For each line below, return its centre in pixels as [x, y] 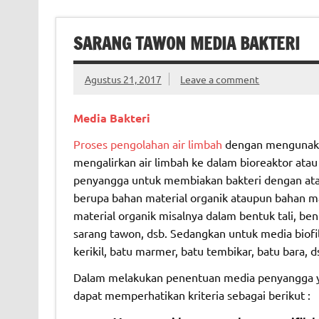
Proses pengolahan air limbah [147, 144]
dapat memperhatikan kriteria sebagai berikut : [192, 295]
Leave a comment [220, 79]
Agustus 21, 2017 [123, 79]
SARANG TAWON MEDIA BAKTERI [186, 43]
